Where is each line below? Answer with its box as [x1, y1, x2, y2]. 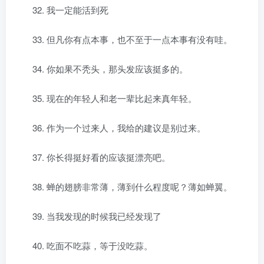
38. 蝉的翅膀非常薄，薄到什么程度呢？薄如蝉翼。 [32, 180, 232, 193]
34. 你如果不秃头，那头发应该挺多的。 [32, 62, 188, 75]
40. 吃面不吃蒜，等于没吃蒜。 [32, 239, 153, 252]
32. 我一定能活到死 [32, 4, 108, 16]
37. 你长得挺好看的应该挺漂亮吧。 [32, 151, 170, 163]
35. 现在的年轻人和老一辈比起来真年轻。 [32, 92, 197, 104]
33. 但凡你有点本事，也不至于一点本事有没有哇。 [32, 33, 232, 45]
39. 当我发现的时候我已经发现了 [32, 210, 161, 222]
